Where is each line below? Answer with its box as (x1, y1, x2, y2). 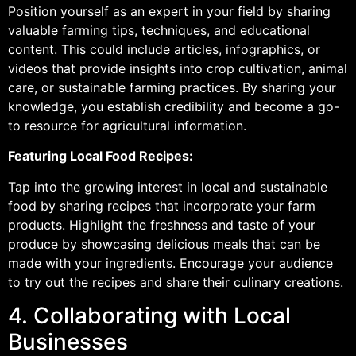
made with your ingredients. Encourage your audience (8, 254, 333, 271)
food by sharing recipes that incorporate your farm (8, 197, 315, 214)
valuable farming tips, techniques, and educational (8, 21, 310, 38)
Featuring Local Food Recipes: (8, 148, 193, 164)
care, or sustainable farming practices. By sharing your (8, 79, 336, 95)
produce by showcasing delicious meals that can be (8, 235, 320, 252)
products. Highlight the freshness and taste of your (8, 216, 315, 233)
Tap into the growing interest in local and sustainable (8, 178, 327, 195)
